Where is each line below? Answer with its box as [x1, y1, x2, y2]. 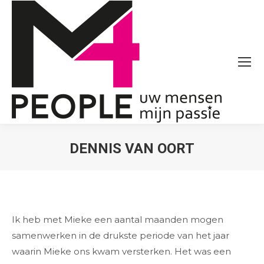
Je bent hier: [132, 161, 188, 172]
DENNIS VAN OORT [70, 140, 194, 157]
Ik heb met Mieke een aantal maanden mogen [12, 214, 223, 225]
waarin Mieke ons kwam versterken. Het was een [12, 246, 231, 257]
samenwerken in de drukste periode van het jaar [12, 230, 229, 241]
